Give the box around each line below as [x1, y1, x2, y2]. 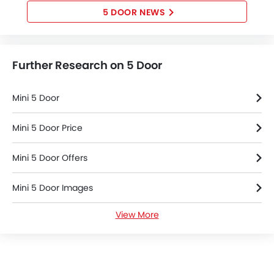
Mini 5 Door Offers [12, 152, 87, 164]
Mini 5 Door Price [12, 122, 83, 134]
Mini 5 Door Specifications [12, 242, 121, 254]
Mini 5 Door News [12, 212, 84, 224]
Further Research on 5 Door [12, 57, 162, 73]
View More [115, 209, 159, 221]
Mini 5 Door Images [12, 182, 93, 194]
